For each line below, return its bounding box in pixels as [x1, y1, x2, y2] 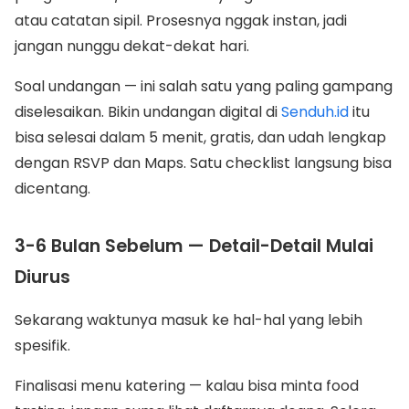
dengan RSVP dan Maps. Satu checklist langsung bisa [15, 152, 392, 173]
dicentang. [15, 178, 90, 199]
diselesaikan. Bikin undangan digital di [15, 101, 281, 122]
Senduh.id [281, 101, 349, 122]
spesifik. [15, 335, 70, 356]
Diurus [15, 265, 70, 289]
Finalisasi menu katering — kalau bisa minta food [15, 375, 359, 396]
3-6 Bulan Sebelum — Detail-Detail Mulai [15, 234, 373, 258]
